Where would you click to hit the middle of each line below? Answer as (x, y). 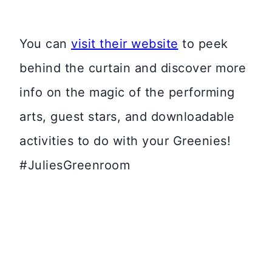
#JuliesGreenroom (77, 165)
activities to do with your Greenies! (125, 141)
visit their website (125, 44)
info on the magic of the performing (127, 93)
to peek (203, 44)
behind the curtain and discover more (133, 68)
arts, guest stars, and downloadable (127, 117)
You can (45, 44)
